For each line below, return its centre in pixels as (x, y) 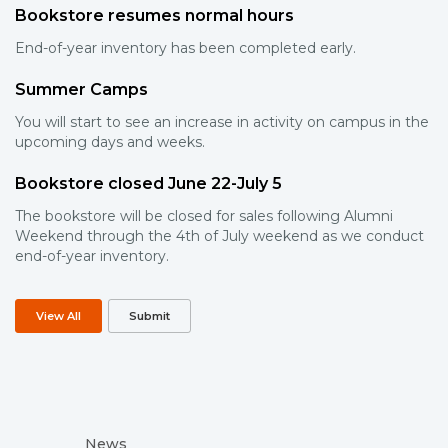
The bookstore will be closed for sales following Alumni (204, 216)
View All (58, 316)
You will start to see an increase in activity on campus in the (222, 122)
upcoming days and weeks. (110, 142)
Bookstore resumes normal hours (154, 16)
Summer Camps (81, 90)
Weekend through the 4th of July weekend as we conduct (219, 236)
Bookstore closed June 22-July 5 (148, 184)
